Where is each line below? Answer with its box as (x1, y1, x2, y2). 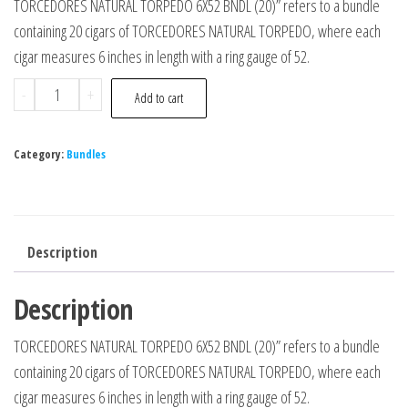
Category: (14, 147, 66, 163)
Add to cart (134, 89, 183, 107)
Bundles (66, 147, 106, 163)
